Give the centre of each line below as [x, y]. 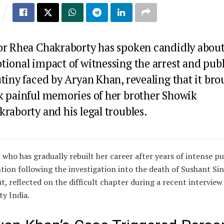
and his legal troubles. [94, 111]
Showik [179, 95]
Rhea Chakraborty [53, 47]
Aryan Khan [93, 79]
